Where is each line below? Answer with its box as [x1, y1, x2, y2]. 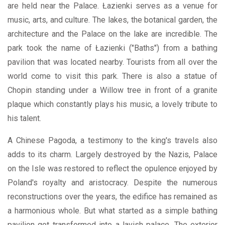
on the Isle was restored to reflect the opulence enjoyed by [8, 164, 217, 173]
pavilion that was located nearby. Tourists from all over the [8, 57, 217, 67]
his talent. [8, 114, 41, 123]
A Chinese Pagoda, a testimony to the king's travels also [8, 136, 217, 145]
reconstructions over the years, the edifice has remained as [8, 192, 217, 201]
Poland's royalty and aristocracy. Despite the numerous [8, 178, 217, 187]
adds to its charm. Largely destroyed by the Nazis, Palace [8, 150, 217, 159]
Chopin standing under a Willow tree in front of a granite [8, 85, 217, 95]
